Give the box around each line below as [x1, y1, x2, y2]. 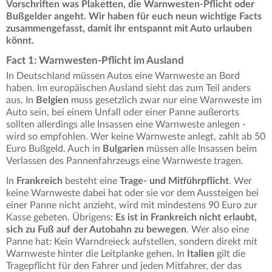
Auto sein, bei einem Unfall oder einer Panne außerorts [6, 107, 239, 118]
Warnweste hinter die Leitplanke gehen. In [6, 249, 187, 259]
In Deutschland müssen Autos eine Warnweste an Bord [6, 71, 240, 81]
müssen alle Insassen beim [146, 144, 257, 154]
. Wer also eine [186, 225, 249, 235]
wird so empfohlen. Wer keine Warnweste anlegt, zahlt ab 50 [6, 132, 265, 142]
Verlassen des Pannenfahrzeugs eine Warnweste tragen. [6, 156, 243, 166]
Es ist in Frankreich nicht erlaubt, [115, 212, 257, 223]
